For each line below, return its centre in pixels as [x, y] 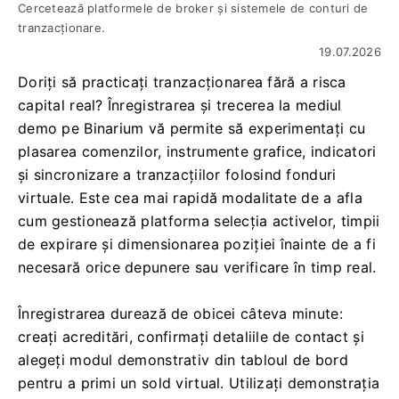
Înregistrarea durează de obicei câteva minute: [180, 313]
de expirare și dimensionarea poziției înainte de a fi [197, 244]
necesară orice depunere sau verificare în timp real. [197, 267]
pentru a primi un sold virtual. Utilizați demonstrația [199, 383]
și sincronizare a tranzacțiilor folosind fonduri [177, 175]
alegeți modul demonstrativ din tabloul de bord [183, 360]
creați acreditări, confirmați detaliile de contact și [191, 337]
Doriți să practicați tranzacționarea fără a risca [182, 82]
